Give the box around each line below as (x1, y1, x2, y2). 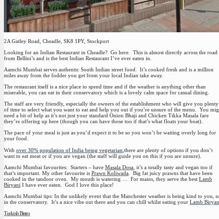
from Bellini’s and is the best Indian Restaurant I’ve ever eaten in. (4, 55, 152, 61)
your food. (4, 135, 28, 142)
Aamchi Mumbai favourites (4, 164, 66, 170)
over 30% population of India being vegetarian (16, 147, 123, 153)
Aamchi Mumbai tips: (4, 193, 53, 199)
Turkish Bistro (4, 210, 30, 217)
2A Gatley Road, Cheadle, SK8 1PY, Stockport (4, 38, 109, 44)
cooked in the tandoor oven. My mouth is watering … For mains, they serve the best (4, 175, 199, 182)
